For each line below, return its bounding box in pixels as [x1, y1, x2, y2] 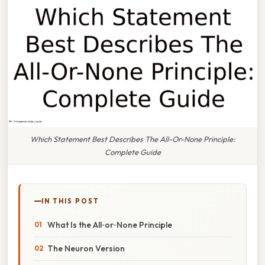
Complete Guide [104, 147, 161, 157]
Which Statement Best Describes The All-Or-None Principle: [30, 134, 235, 144]
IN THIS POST [41, 196, 99, 205]
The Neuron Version [47, 243, 125, 254]
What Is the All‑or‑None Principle [47, 219, 172, 230]
